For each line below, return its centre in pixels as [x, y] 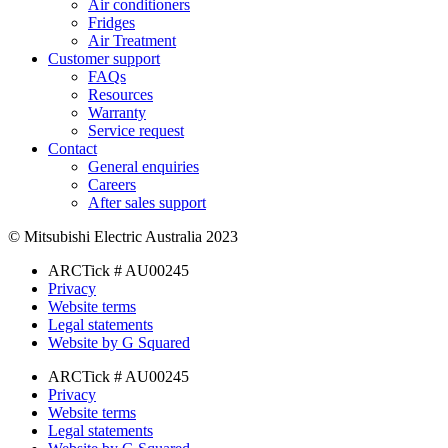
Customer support [104, 59]
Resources [120, 95]
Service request [136, 131]
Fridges [111, 23]
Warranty [117, 113]
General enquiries [143, 167]
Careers [112, 185]
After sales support [147, 203]
